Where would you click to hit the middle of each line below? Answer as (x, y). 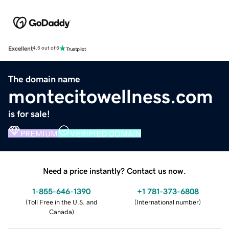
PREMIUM (39, 133)
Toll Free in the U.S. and (62, 202)
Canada (60, 212)
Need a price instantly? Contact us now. (114, 170)
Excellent (20, 48)
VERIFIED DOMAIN (106, 133)
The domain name (44, 79)
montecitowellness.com (111, 96)
